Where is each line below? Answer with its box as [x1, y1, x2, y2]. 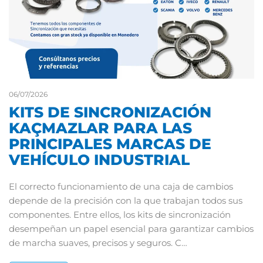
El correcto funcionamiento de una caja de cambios [9, 181, 233, 193]
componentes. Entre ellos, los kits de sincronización [9, 209, 231, 221]
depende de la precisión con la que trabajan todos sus [9, 195, 242, 207]
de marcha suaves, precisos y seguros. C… [9, 237, 187, 249]
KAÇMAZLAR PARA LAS [9, 119, 192, 137]
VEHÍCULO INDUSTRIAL [9, 151, 190, 169]
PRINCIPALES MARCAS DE [9, 135, 211, 153]
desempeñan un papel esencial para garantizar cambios [9, 223, 254, 235]
